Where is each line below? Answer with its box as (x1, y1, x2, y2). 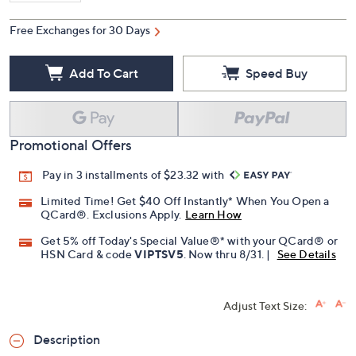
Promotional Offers (10, 137, 132, 153)
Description (33, 331, 100, 348)
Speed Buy (246, 64, 308, 81)
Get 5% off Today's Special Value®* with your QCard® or (41, 234, 339, 248)
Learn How (185, 207, 242, 222)
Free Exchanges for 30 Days (10, 23, 150, 37)
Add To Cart (68, 64, 138, 81)
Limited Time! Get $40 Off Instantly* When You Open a (41, 194, 330, 208)
